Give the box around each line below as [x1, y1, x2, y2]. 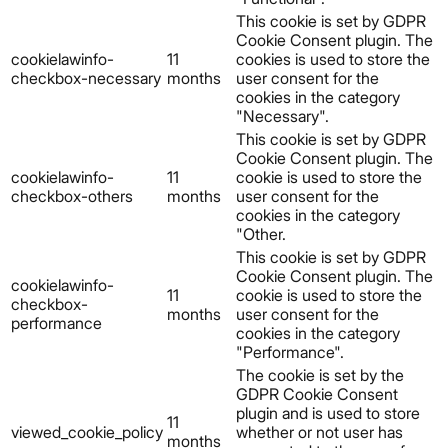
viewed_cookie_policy [11, 421, 163, 442]
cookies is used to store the [236, 48, 430, 69]
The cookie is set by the [236, 364, 404, 385]
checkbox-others [11, 185, 133, 206]
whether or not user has [236, 421, 403, 442]
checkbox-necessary [11, 67, 161, 88]
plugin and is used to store [236, 402, 420, 423]
